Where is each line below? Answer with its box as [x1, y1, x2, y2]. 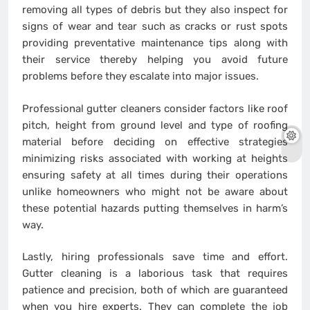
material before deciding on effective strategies [22, 135, 288, 148]
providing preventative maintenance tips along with [22, 37, 288, 50]
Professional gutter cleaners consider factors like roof [22, 102, 288, 115]
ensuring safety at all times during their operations [22, 168, 288, 181]
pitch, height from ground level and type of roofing [22, 118, 288, 131]
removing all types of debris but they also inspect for [22, 3, 288, 17]
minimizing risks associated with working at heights [22, 152, 288, 165]
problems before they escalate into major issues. [22, 70, 259, 83]
